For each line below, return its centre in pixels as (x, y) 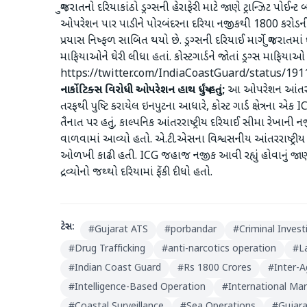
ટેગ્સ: (67, 227)
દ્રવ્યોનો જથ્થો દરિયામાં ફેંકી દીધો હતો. (136, 173)
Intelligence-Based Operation (140, 287)
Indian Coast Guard (118, 268)
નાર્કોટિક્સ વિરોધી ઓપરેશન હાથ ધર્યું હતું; (143, 91)
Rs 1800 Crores (218, 268)
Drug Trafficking (110, 249)
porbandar (194, 230)
